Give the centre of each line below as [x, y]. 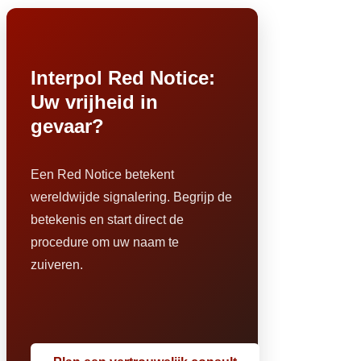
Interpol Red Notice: [123, 77]
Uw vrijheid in [94, 102]
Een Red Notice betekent [102, 174]
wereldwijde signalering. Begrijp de [131, 197]
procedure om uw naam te [105, 242]
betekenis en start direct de [107, 219]
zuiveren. [57, 264]
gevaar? [67, 126]
